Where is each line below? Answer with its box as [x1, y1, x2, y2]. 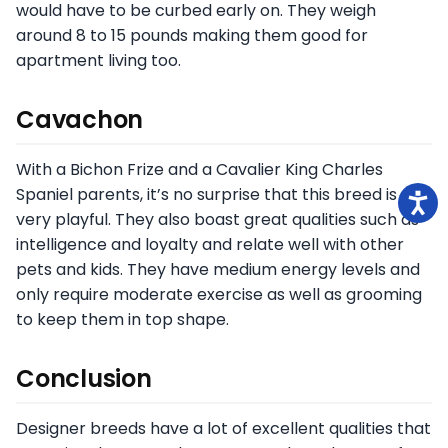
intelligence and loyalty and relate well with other [16, 233, 404, 257]
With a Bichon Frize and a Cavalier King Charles [16, 158, 383, 182]
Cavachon [16, 103, 144, 137]
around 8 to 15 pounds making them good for [16, 24, 368, 48]
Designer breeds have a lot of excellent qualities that [16, 417, 431, 441]
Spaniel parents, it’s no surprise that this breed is [16, 183, 397, 207]
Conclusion [16, 362, 152, 396]
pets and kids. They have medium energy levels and [16, 258, 420, 282]
